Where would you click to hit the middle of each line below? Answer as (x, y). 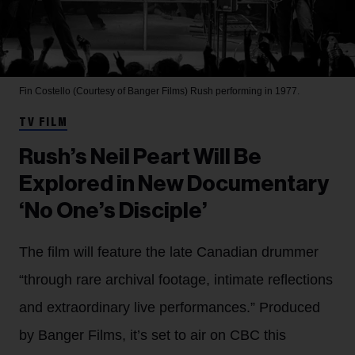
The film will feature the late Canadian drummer (169, 252)
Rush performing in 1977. (245, 91)
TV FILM (44, 122)
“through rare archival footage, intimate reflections (176, 279)
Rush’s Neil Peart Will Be (140, 157)
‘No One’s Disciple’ (113, 210)
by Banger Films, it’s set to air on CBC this (153, 335)
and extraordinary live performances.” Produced (170, 307)
